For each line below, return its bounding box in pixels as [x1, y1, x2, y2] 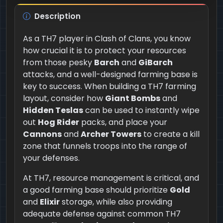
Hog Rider [38, 116, 79, 128]
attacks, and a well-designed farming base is [23, 68, 198, 80]
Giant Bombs [105, 92, 160, 104]
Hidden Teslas [23, 104, 83, 116]
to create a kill [141, 128, 200, 140]
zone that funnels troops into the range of [23, 140, 187, 152]
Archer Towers [81, 128, 141, 140]
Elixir [40, 196, 60, 208]
